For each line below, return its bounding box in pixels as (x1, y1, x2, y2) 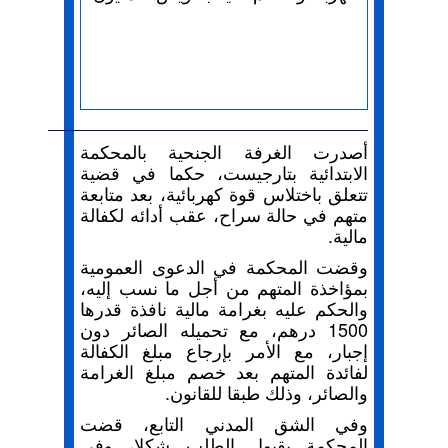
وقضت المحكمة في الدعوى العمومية (80, 253, 368, 279)
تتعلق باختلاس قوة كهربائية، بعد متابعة (80, 180, 368, 206)
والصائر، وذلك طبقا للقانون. (165, 379, 368, 405)
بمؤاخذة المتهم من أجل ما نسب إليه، (80, 274, 368, 300)
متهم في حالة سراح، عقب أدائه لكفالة (80, 201, 368, 227)
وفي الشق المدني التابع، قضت (80, 410, 368, 436)
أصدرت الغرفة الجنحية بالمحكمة (80, 138, 368, 164)
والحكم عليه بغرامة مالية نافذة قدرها (80, 295, 368, 321)
